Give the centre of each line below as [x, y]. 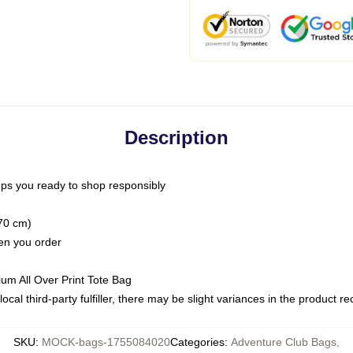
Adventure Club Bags [284, 342]
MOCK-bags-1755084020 [106, 342]
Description [176, 137]
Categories [197, 342]
